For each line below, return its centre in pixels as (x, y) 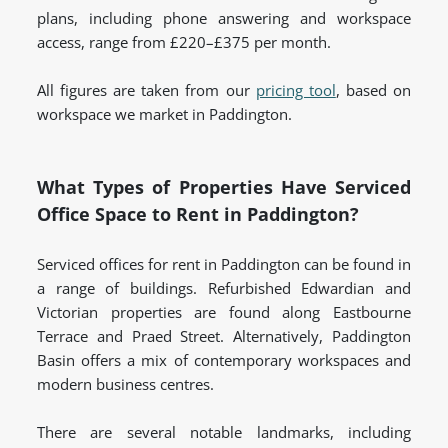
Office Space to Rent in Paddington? (198, 214)
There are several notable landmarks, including (224, 432)
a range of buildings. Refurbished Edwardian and (224, 288)
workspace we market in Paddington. (164, 114)
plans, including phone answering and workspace (224, 18)
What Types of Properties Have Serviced (224, 187)
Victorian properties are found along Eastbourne (224, 312)
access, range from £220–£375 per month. (184, 42)
